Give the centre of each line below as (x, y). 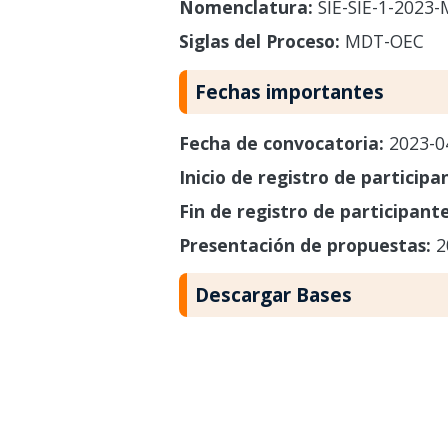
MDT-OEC (381, 40)
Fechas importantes (289, 91)
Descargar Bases (273, 295)
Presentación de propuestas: (307, 244)
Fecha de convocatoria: (283, 142)
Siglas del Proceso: (259, 40)
